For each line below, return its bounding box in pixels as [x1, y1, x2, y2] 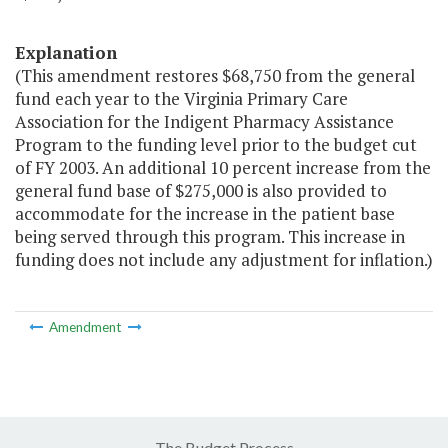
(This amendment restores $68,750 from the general [15, 64, 415, 88]
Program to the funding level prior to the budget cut [15, 133, 417, 157]
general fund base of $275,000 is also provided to [15, 179, 387, 203]
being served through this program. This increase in [15, 225, 405, 249]
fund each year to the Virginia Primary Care [15, 87, 348, 111]
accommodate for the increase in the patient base [15, 202, 395, 226]
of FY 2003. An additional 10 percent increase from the [15, 156, 431, 180]
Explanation [15, 41, 117, 65]
